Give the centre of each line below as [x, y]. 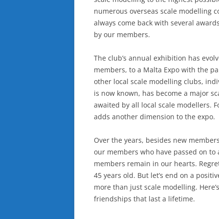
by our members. [122, 35]
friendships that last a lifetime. [144, 199]
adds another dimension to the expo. [154, 117]
